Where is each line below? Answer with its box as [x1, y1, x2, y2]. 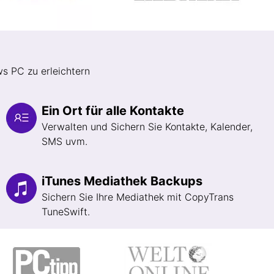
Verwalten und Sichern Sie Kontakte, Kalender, [42, 120, 253, 133]
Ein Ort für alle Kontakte [42, 103, 184, 118]
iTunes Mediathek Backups [42, 174, 202, 188]
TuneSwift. [42, 206, 90, 218]
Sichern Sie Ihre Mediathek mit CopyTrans [42, 191, 234, 203]
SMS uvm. [42, 135, 87, 147]
